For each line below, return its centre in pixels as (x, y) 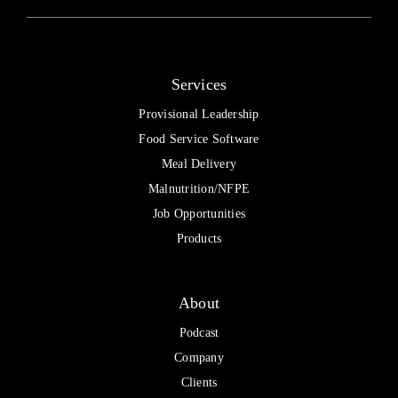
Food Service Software (199, 139)
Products (199, 238)
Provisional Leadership (199, 114)
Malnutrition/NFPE (199, 188)
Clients (199, 382)
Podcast (199, 332)
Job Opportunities (199, 213)
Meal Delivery (199, 163)
